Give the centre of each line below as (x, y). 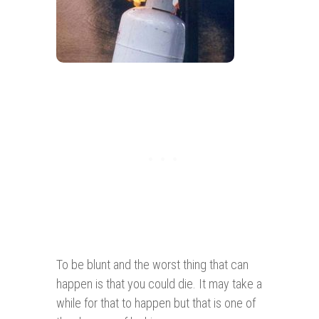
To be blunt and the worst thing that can (152, 265)
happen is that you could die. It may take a (159, 284)
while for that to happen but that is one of (156, 303)
